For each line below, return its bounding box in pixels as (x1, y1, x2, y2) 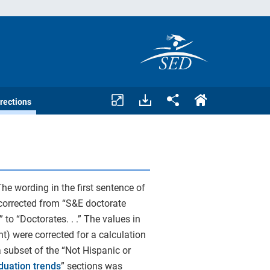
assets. (130, 102, 151, 110)
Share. (158, 93, 180, 102)
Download (130, 93, 165, 102)
